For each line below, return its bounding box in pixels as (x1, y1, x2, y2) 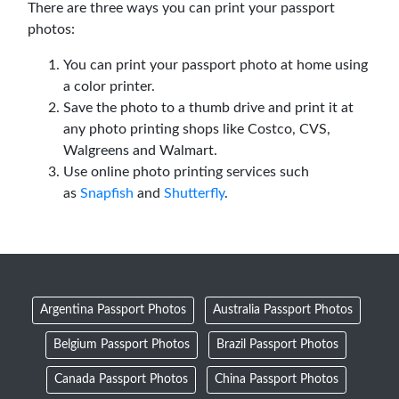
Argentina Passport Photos (39, 303, 186, 316)
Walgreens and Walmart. (63, 142, 217, 158)
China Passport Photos (214, 372, 338, 386)
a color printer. (63, 78, 155, 94)
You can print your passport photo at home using (63, 57, 368, 72)
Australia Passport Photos (212, 303, 353, 316)
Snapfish (80, 185, 134, 200)
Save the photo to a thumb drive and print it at (63, 100, 354, 115)
